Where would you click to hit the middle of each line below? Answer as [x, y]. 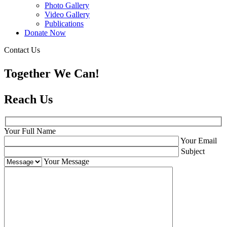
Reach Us [28, 100]
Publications [64, 24]
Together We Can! [52, 74]
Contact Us [22, 50]
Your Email [199, 140]
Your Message [66, 161]
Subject [193, 151]
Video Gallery [67, 15]
